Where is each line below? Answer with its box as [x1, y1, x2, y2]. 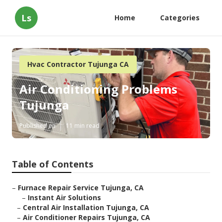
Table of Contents [12, 158, 93, 170]
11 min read [66, 121, 100, 130]
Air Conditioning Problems [19, 81, 177, 98]
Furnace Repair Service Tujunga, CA [18, 183, 144, 193]
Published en [19, 121, 55, 130]
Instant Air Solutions [28, 193, 101, 203]
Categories [160, 13, 200, 22]
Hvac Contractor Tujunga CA [27, 59, 129, 69]
